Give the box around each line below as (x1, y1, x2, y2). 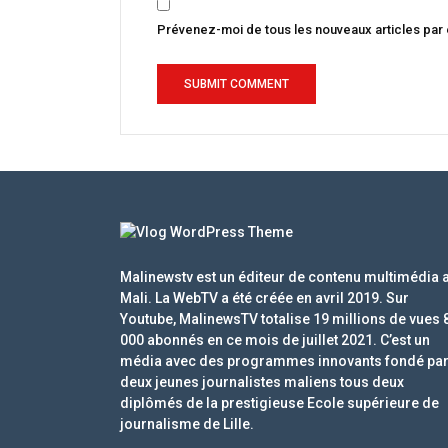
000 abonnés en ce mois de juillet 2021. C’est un (120, 331, 430, 348)
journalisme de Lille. (120, 415, 254, 432)
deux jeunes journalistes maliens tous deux (120, 373, 404, 390)
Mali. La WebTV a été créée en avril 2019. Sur (120, 289, 409, 306)
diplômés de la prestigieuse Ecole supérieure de (120, 394, 439, 411)
